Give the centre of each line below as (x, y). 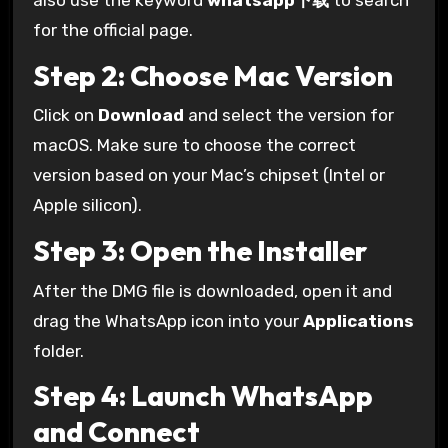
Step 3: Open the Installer (199, 251)
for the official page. (112, 30)
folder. (58, 350)
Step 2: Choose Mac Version (212, 75)
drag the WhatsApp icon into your (167, 320)
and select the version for (288, 115)
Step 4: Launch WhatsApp (202, 396)
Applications (358, 320)
